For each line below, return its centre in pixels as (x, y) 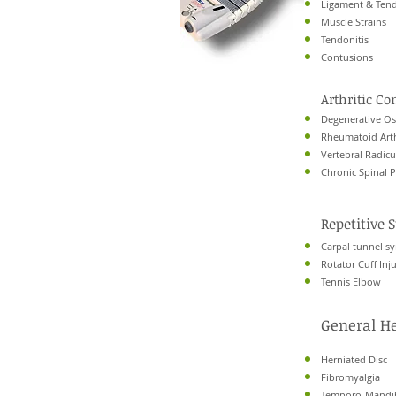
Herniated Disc (354, 359)
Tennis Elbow (351, 282)
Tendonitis (345, 39)
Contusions (347, 57)
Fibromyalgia (350, 377)
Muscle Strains (354, 22)
